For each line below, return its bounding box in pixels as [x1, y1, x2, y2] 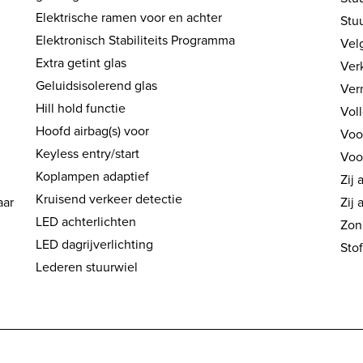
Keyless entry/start [36, 144, 140, 164]
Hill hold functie [36, 99, 126, 118]
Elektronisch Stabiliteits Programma [36, 31, 236, 50]
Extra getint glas [36, 53, 127, 73]
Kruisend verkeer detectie [36, 190, 183, 209]
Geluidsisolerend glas [36, 76, 158, 96]
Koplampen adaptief [36, 167, 150, 186]
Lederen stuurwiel [36, 258, 139, 277]
